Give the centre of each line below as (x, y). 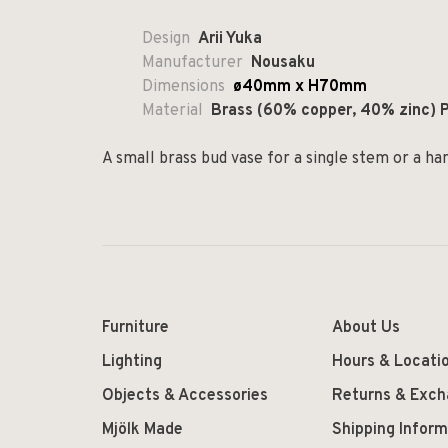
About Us (366, 328)
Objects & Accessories (185, 396)
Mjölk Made (142, 430)
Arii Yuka (230, 39)
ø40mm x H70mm (300, 87)
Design (166, 39)
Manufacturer (192, 63)
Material (172, 111)
